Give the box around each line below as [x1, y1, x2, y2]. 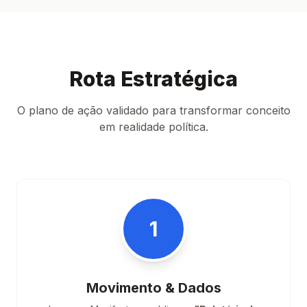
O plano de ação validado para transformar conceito [16, 103, 291, 117]
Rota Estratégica [69, 66, 238, 91]
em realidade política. [99, 120, 208, 134]
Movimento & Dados [86, 280, 221, 296]
